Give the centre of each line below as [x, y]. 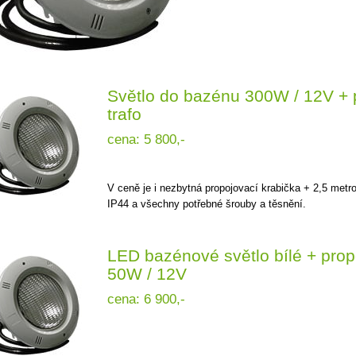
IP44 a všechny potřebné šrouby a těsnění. [207, 204]
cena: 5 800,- [146, 139]
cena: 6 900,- [146, 299]
